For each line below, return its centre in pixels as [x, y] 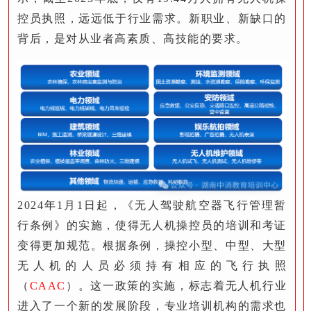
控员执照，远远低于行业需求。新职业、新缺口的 [152, 18]
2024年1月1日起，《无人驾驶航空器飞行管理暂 [152, 205]
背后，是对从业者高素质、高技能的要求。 [133, 39]
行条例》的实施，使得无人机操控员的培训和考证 [152, 226]
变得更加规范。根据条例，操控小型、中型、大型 [152, 246]
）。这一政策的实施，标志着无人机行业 [176, 286]
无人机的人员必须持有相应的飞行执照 [152, 266]
